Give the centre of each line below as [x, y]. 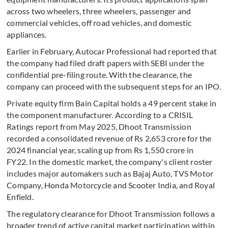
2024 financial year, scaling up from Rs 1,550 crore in [100, 150]
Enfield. [20, 197]
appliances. [27, 35]
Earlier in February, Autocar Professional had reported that [112, 51]
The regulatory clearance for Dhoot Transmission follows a [111, 214]
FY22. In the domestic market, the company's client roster [110, 162]
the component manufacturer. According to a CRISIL [100, 115]
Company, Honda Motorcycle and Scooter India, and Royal [111, 185]
